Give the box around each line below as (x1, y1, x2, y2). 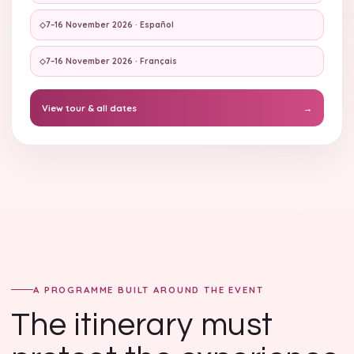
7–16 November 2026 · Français (46, 56, 177, 66)
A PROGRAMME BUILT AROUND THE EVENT (33, 284, 264, 296)
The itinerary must (11, 309, 273, 341)
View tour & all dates (42, 102, 137, 114)
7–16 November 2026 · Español (46, 20, 174, 30)
